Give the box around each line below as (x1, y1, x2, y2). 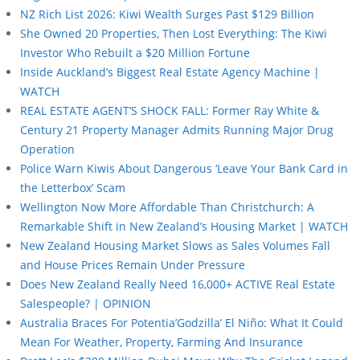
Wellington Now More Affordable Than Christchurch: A (20, 198, 314, 215)
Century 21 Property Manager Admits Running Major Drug (20, 121, 333, 137)
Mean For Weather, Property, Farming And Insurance (20, 333, 303, 350)
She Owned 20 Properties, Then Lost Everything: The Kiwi (20, 25, 327, 41)
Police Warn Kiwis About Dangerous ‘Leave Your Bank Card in (20, 160, 348, 176)
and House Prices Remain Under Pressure (20, 256, 245, 272)
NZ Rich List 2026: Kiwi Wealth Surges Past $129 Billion (20, 6, 314, 22)
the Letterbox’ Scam (20, 179, 125, 195)
